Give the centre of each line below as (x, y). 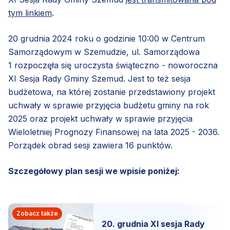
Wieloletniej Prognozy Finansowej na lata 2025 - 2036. (114, 132)
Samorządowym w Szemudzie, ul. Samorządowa (104, 52)
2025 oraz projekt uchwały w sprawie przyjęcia (100, 118)
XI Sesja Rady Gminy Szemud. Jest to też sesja (99, 78)
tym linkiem (30, 13)
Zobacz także (37, 213)
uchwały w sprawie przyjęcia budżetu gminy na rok (109, 105)
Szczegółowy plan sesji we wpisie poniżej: (94, 171)
